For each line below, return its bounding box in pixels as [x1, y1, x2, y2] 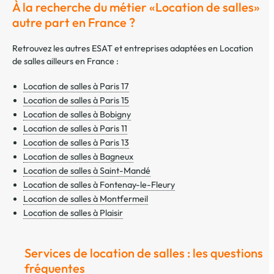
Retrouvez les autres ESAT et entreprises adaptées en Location [12, 43, 253, 54]
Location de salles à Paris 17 [23, 81, 129, 92]
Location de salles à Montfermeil [23, 193, 148, 205]
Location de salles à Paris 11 [23, 123, 127, 135]
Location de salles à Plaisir [23, 207, 123, 219]
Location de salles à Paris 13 [23, 137, 129, 149]
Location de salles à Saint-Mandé [23, 165, 150, 177]
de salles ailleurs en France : [12, 56, 119, 67]
